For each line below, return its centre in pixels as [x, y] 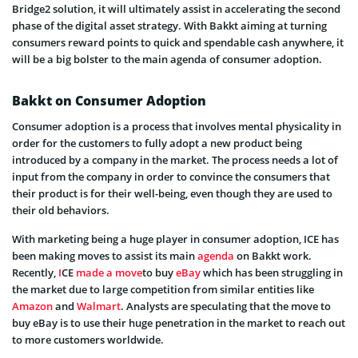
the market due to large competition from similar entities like [163, 289]
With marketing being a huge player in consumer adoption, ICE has [175, 239]
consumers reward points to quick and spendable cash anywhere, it [178, 42]
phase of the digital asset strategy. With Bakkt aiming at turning [169, 25]
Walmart [99, 306]
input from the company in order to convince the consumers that [171, 176]
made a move [109, 272]
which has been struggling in [272, 272]
